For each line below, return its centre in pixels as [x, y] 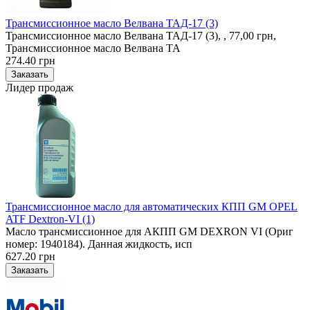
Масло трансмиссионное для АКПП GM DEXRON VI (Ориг [149, 231]
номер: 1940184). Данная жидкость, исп [99, 244]
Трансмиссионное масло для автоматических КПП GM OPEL [152, 206]
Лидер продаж [39, 87]
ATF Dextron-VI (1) [50, 219]
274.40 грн [30, 60]
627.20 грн [30, 256]
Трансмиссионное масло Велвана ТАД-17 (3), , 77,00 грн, [141, 35]
